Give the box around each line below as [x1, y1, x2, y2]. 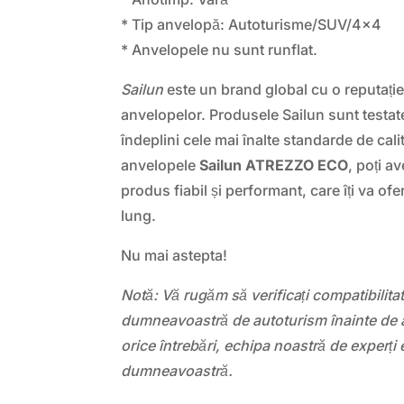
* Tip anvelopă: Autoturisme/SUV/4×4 [121, 14, 382, 33]
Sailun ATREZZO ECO [199, 155, 349, 174]
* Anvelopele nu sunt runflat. [121, 40, 318, 59]
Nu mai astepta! [121, 245, 228, 264]
